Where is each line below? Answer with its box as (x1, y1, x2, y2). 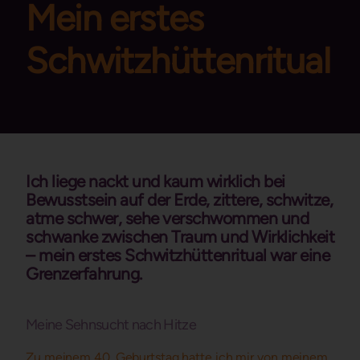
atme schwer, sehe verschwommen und (26, 208, 309, 228)
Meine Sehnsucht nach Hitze (26, 316, 196, 333)
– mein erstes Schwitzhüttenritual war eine (26, 245, 329, 265)
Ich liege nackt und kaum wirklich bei (26, 171, 285, 191)
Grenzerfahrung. (26, 264, 142, 284)
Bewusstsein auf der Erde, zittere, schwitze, (26, 190, 333, 210)
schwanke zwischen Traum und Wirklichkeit (26, 227, 334, 247)
